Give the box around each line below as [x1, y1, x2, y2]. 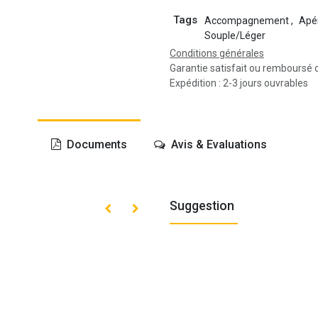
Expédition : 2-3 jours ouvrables [170, 77, 308, 89]
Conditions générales [170, 47, 264, 59]
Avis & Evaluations [168, 137, 268, 151]
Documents [63, 137, 127, 151]
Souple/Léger [204, 29, 265, 41]
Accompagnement [204, 14, 289, 26]
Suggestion [170, 198, 234, 213]
